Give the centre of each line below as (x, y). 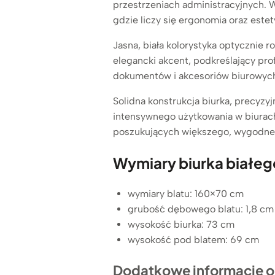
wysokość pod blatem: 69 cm (193, 239)
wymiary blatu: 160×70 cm (186, 193)
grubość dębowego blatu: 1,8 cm (201, 209)
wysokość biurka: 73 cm (181, 224)
